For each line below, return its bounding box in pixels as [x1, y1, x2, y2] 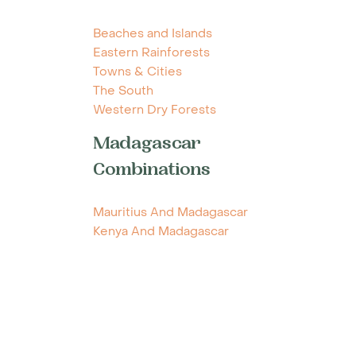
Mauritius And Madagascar [93, 204, 248, 221]
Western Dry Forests [93, 102, 216, 118]
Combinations [93, 162, 211, 181]
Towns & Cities [93, 64, 182, 80]
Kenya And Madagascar [93, 223, 229, 240]
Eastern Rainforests [93, 44, 210, 61]
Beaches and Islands [93, 25, 212, 42]
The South [93, 83, 153, 99]
